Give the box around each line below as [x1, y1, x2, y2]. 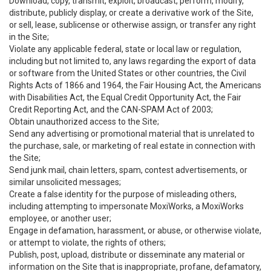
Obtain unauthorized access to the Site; [9, 117, 159, 126]
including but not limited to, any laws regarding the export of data [9, 56, 256, 66]
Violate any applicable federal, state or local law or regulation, [9, 44, 241, 54]
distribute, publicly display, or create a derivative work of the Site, [9, 8, 253, 18]
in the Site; [9, 32, 49, 42]
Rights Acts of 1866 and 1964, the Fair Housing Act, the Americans [9, 80, 261, 90]
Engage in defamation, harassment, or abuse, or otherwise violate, [9, 226, 261, 235]
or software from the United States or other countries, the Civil [9, 68, 246, 78]
